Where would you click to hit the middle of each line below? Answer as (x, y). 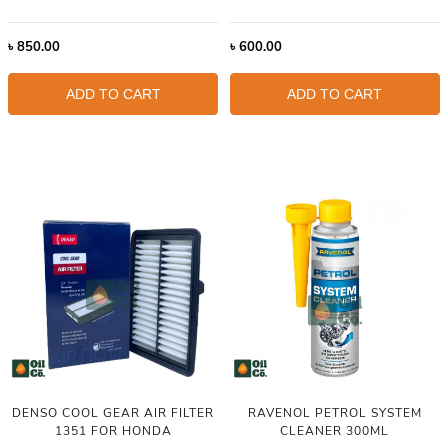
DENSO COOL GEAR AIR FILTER (113, 413)
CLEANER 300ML (335, 431)
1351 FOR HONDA (113, 431)
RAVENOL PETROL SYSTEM (334, 413)
